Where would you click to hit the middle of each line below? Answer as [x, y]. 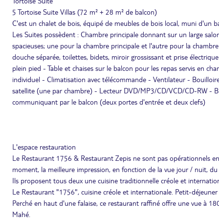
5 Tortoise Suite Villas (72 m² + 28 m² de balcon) [85, 12]
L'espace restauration [44, 147]
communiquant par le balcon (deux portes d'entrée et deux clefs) [109, 102]
